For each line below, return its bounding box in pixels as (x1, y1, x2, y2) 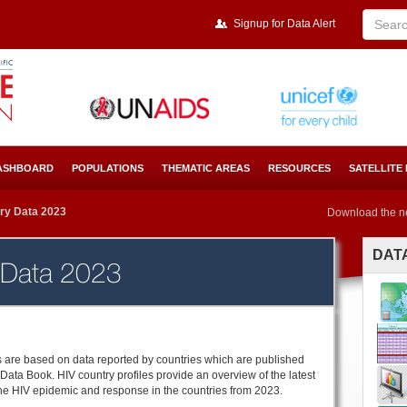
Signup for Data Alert (233, 17, 335, 30)
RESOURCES (268, 163, 331, 174)
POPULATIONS (72, 163, 144, 174)
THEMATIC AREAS (162, 163, 250, 174)
